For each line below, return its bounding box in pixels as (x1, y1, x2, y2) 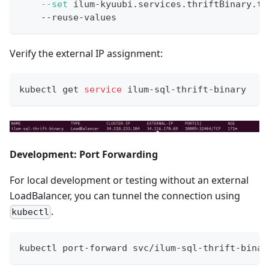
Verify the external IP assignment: (10, 46, 163, 60)
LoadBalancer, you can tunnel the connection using (10, 189, 240, 202)
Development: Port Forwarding (10, 147, 158, 161)
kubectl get (19, 83, 84, 95)
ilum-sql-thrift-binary (122, 83, 246, 95)
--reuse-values (19, 11, 116, 23)
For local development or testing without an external (10, 173, 249, 187)
